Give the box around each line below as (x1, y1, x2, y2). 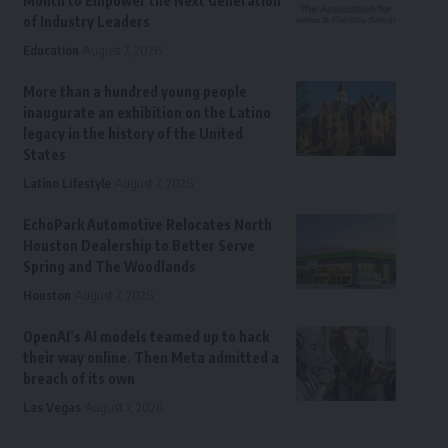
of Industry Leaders (22, 13, 150, 31)
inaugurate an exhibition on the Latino (22, 104, 271, 122)
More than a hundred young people (22, 83, 247, 101)
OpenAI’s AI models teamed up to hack (22, 328, 269, 346)
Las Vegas (22, 399, 81, 416)
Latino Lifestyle (22, 175, 111, 192)
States (22, 146, 66, 164)
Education (22, 42, 79, 59)
